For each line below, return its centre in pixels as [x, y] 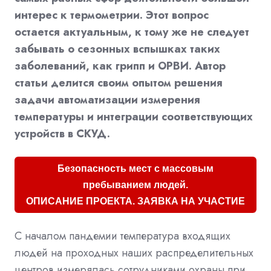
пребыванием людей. [135, 184]
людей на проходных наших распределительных [134, 253]
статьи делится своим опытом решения [119, 83]
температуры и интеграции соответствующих [134, 116]
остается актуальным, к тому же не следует [132, 32]
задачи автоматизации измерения [107, 100]
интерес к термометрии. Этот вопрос [112, 15]
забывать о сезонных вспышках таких [117, 49]
